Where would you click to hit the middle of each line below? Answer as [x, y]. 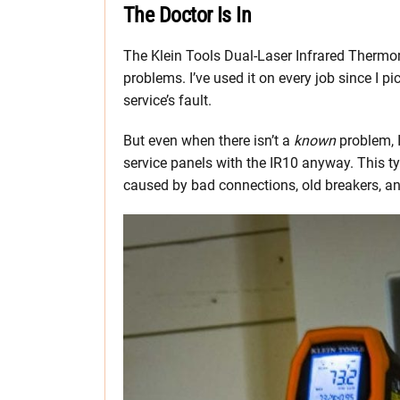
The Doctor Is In [187, 15]
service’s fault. [167, 100]
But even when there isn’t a [208, 140]
